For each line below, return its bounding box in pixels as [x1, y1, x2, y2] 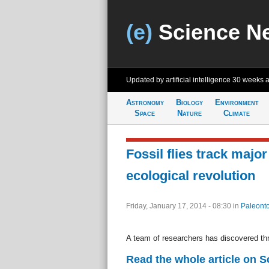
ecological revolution [125, 168, 255, 183]
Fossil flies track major [125, 147, 267, 162]
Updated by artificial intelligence [125, 76, 232, 84]
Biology [175, 98, 203, 107]
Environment [214, 98, 259, 107]
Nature [177, 109, 202, 118]
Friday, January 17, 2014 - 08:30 [125, 202, 233, 210]
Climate [223, 109, 250, 118]
